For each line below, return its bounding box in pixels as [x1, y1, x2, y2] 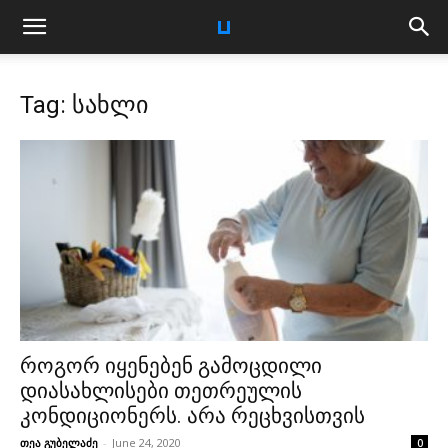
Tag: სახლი [20, 91, 148, 119]
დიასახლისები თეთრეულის [20, 379, 302, 404]
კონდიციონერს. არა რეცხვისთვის [20, 404, 365, 429]
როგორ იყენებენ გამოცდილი [20, 354, 322, 379]
